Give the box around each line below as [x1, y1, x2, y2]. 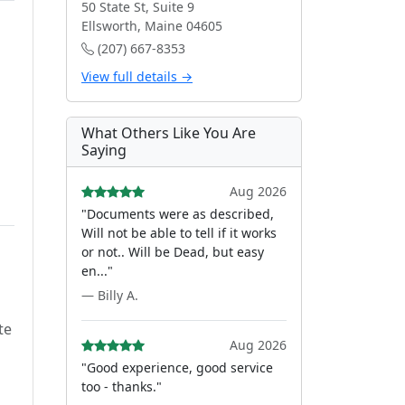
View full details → [81, 68, 193, 85]
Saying [81, 140, 127, 160]
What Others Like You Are [81, 123, 256, 143]
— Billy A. [81, 287, 138, 304]
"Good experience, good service [81, 359, 273, 376]
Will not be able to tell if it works [81, 224, 277, 241]
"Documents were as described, [81, 205, 274, 222]
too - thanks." [81, 378, 162, 395]
